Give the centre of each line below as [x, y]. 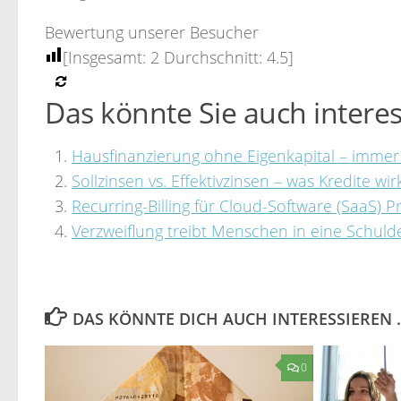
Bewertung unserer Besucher [152, 32]
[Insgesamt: [107, 57]
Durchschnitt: [213, 57]
